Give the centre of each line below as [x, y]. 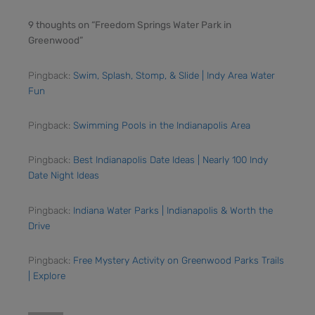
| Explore [47, 276]
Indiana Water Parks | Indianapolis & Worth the [173, 210]
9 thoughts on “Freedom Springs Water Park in [130, 25]
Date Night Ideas [64, 175]
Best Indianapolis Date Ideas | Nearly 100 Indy [171, 160]
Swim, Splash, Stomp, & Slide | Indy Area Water [174, 75]
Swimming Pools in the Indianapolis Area [162, 126]
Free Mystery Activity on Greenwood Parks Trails [179, 261]
